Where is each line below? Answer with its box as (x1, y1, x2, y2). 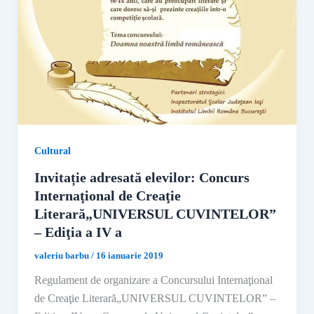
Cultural (34, 145, 71, 156)
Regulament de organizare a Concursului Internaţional (34, 274, 273, 287)
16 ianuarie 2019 (95, 250, 163, 261)
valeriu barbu (34, 250, 91, 261)
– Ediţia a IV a (34, 224, 122, 240)
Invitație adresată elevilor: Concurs (34, 170, 250, 186)
